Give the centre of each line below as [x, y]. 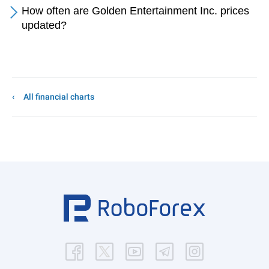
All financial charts [59, 97]
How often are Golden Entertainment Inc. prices [135, 11]
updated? [44, 25]
